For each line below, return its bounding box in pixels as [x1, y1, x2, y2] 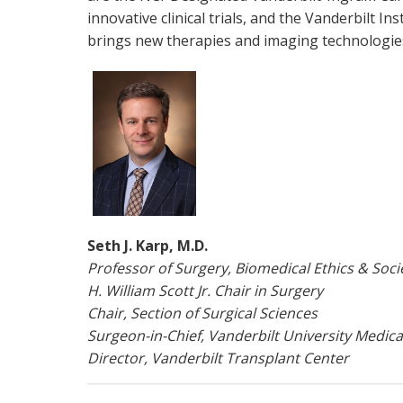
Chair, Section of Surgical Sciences [87, 303, 318, 324]
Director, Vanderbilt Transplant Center [87, 348, 349, 369]
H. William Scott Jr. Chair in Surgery [87, 281, 323, 301]
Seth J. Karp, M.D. [87, 236, 208, 256]
